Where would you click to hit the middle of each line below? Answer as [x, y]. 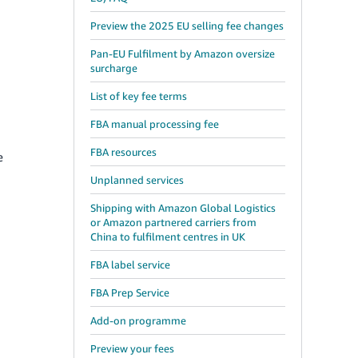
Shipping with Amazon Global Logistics [183, 208]
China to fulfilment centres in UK [168, 237]
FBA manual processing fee [155, 124]
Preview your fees [132, 348]
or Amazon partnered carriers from [173, 222]
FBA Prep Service [130, 292]
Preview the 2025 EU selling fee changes [187, 26]
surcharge [114, 68]
